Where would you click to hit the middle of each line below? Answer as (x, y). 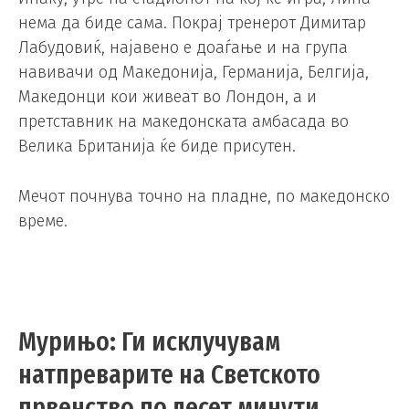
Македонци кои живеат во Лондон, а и (168, 96)
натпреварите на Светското (169, 375)
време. (43, 221)
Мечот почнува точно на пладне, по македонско (204, 197)
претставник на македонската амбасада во (184, 121)
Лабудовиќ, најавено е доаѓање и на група (183, 47)
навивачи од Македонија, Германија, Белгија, (194, 72)
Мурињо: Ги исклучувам (149, 342)
